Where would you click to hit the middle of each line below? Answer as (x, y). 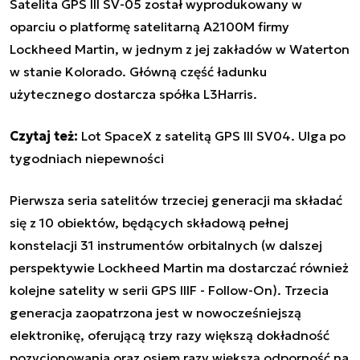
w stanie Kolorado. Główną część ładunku (138, 71)
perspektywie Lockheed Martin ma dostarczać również (179, 267)
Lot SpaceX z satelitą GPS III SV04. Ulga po (213, 135)
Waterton (319, 49)
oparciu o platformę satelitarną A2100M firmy (149, 26)
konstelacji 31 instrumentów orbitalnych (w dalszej (166, 245)
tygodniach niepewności (87, 158)
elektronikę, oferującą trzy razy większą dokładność (170, 335)
